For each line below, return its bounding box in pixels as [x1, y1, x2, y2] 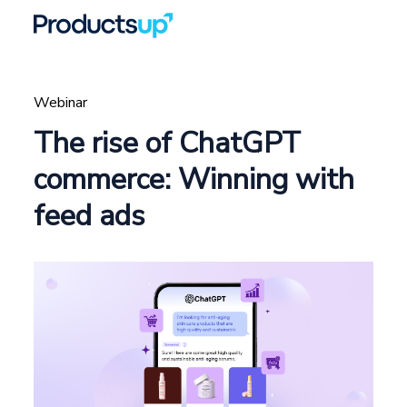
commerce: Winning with [34, 160, 355, 199]
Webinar [34, 93, 88, 113]
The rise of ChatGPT [34, 124, 302, 163]
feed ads [34, 196, 146, 235]
